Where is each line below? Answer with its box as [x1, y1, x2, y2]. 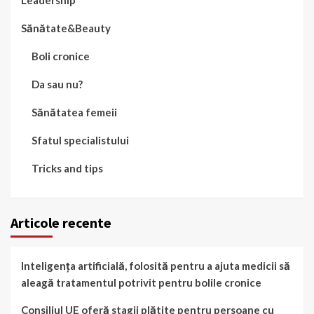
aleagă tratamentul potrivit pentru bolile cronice [21, 276, 261, 289]
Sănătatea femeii [32, 106, 117, 118]
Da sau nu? [32, 78, 83, 90]
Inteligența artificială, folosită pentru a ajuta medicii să [21, 259, 290, 272]
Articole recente [11, 214, 111, 231]
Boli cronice [32, 50, 90, 62]
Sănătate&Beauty [21, 22, 111, 34]
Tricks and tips [32, 162, 103, 175]
